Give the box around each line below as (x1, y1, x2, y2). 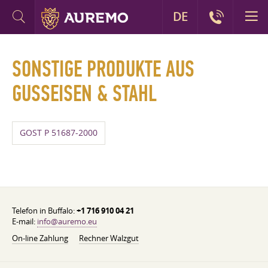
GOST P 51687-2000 (20, 127, 98, 138)
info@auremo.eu (37, 216, 97, 227)
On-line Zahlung (12, 233, 68, 243)
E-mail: (12, 216, 37, 227)
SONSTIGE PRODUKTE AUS (12, 56, 194, 83)
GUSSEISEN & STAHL (12, 80, 157, 108)
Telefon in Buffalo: (12, 205, 77, 216)
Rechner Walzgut (79, 233, 139, 243)
